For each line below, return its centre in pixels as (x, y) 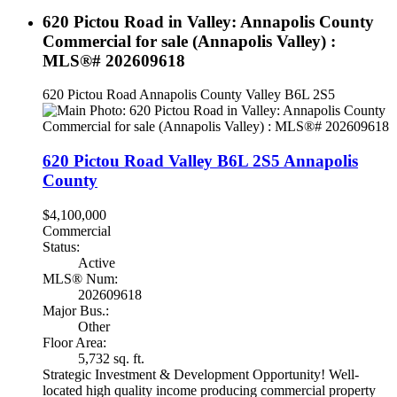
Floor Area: (74, 342)
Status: (61, 246)
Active (97, 262)
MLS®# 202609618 (114, 60)
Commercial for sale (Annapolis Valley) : (189, 41)
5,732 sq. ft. (111, 358)
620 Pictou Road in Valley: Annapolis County (208, 21)
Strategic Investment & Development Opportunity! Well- (201, 374)
